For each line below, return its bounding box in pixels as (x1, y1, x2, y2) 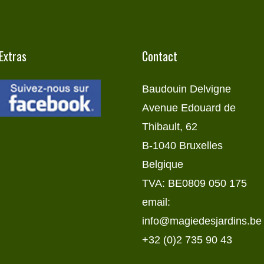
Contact (141, 47, 177, 65)
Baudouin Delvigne (141, 83, 231, 95)
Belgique (141, 159, 183, 171)
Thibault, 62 (141, 121, 197, 133)
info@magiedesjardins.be (141, 215, 262, 227)
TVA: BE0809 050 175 (141, 177, 247, 190)
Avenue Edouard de (141, 102, 236, 114)
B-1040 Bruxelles (141, 140, 223, 152)
